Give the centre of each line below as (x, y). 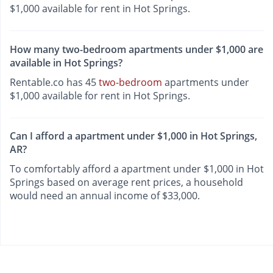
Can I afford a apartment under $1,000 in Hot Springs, (133, 136)
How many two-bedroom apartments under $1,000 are (136, 49)
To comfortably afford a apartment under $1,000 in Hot (137, 169)
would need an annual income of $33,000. (105, 196)
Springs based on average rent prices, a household (126, 183)
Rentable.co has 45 (54, 82)
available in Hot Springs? (66, 62)
